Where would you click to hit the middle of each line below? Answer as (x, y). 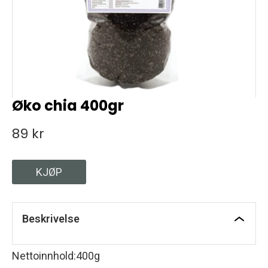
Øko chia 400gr (68, 106)
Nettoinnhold (43, 256)
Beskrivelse (51, 219)
